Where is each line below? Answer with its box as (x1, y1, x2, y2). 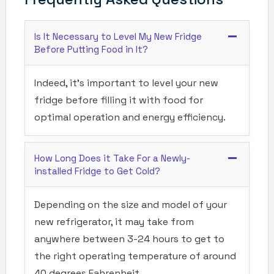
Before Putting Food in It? (34, 43, 148, 55)
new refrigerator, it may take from (34, 215, 194, 228)
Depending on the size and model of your (34, 198, 227, 211)
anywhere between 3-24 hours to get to (34, 232, 224, 245)
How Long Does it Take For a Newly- (34, 152, 190, 164)
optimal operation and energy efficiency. (34, 110, 226, 124)
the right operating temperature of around (34, 249, 236, 262)
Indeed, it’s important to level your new (34, 76, 218, 89)
